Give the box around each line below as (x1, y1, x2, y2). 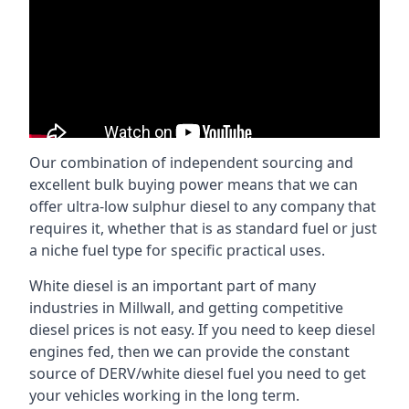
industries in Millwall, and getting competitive (29, 298, 343, 318)
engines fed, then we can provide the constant (29, 341, 350, 362)
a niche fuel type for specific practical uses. (29, 240, 325, 260)
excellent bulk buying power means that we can (29, 174, 358, 194)
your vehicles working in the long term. (29, 385, 299, 405)
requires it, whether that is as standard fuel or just (29, 218, 377, 238)
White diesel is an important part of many (29, 276, 316, 296)
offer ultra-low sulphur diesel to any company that (29, 196, 376, 216)
